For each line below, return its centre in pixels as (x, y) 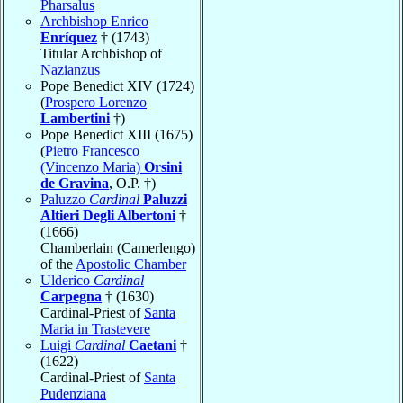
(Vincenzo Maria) (92, 166)
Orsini (163, 166)
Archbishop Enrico (94, 21)
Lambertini (75, 118)
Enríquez (69, 37)
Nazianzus (70, 69)
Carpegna (71, 296)
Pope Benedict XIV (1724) (117, 85)
